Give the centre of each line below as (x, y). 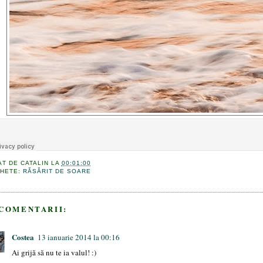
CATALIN (34, 163)
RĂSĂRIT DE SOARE (57, 171)
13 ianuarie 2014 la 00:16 (79, 237)
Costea (23, 237)
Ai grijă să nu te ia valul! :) (54, 253)
